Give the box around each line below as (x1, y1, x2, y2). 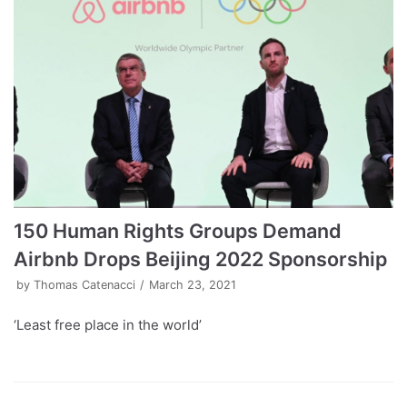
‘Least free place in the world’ (14, 316, 202, 334)
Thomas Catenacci (34, 278, 135, 293)
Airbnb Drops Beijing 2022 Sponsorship (14, 247, 387, 272)
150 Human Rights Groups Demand (14, 219, 342, 243)
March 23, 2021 (149, 278, 236, 293)
